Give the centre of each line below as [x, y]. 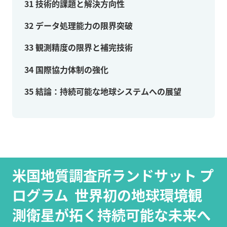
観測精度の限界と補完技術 [83, 47]
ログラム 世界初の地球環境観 [107, 195]
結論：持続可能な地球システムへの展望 [107, 91]
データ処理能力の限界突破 [83, 26]
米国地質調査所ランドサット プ [113, 176]
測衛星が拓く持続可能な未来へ [111, 215]
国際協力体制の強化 [71, 69]
